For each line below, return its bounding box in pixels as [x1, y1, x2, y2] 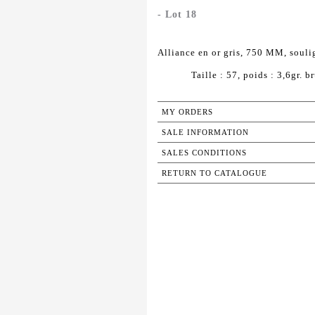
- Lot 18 [157, 9, 197, 20]
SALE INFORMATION [162, 128, 249, 137]
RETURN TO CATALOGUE [162, 169, 267, 178]
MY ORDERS [162, 108, 213, 117]
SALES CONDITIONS [162, 148, 247, 157]
